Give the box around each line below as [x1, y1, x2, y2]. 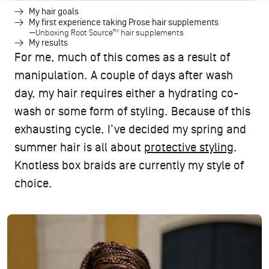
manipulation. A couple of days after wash [14, 69, 233, 83]
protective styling [144, 141, 234, 155]
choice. [14, 177, 52, 191]
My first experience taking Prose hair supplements [29, 17, 219, 28]
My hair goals [29, 7, 79, 17]
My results [29, 38, 68, 49]
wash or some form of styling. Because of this [14, 105, 250, 119]
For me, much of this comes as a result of [14, 51, 230, 65]
